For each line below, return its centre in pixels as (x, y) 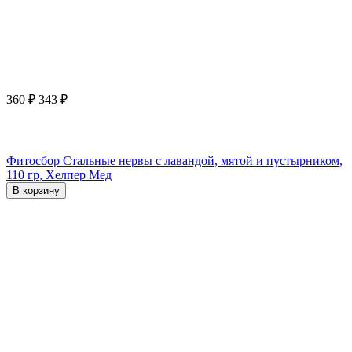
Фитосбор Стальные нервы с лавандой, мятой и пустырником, (174, 160)
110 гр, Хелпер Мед (59, 174)
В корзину (36, 190)
